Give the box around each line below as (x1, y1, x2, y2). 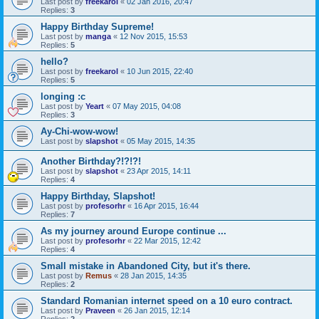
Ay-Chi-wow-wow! (41, 125, 118, 137)
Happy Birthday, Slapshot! (41, 190, 155, 202)
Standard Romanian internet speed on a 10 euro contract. (41, 295, 293, 306)
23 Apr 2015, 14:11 (127, 166, 191, 175)
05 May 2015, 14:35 (127, 136, 195, 145)
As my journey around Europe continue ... (41, 225, 226, 236)
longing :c (41, 90, 85, 102)
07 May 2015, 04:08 (113, 101, 181, 110)
